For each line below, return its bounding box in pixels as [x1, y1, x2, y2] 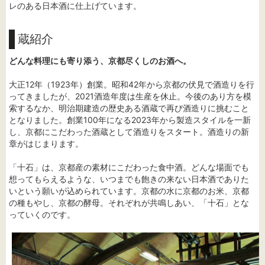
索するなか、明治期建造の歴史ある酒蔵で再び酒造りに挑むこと [9, 103, 249, 114]
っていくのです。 [9, 209, 75, 220]
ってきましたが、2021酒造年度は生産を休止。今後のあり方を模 [9, 91, 251, 102]
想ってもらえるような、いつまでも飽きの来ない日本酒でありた [9, 174, 249, 185]
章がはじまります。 [9, 138, 83, 149]
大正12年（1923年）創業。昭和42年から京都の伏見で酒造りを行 [9, 79, 254, 90]
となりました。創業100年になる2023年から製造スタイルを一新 [9, 115, 251, 125]
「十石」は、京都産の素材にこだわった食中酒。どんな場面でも [9, 162, 249, 173]
